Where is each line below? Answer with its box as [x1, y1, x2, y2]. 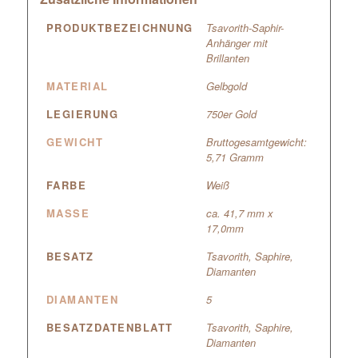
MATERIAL [46, 78, 109, 93]
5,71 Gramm [205, 149, 264, 165]
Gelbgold [205, 78, 247, 93]
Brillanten [205, 50, 249, 66]
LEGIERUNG [46, 105, 119, 121]
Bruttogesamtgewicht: [205, 133, 307, 149]
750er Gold [205, 105, 257, 121]
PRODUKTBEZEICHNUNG [46, 19, 193, 35]
